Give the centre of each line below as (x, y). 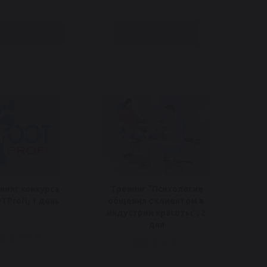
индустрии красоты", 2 (156, 212)
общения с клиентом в (156, 201)
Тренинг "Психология (156, 189)
